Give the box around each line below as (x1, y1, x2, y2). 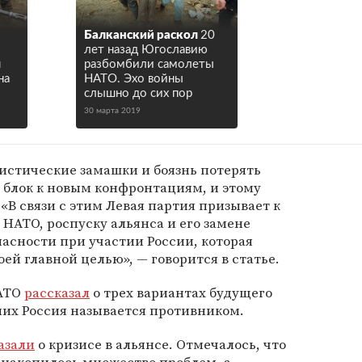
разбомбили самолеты (84, 58, 214, 70)
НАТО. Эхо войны (84, 73, 183, 85)
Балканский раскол (84, 29, 198, 41)
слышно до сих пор (84, 87, 192, 99)
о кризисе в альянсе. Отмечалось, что (35, 335, 286, 354)
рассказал (24, 283, 90, 302)
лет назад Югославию (84, 44, 208, 56)
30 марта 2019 (84, 107, 141, 115)
